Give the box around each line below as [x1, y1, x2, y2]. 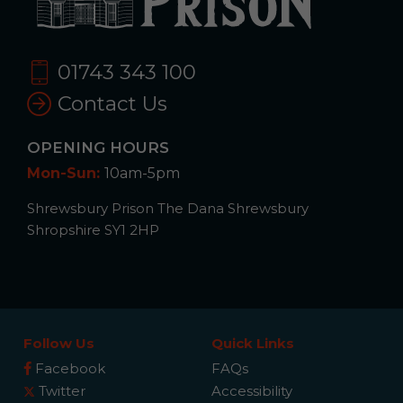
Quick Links [211, 335, 295, 353]
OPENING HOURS [27, 138, 169, 157]
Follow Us [23, 335, 95, 353]
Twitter [35, 381, 86, 399]
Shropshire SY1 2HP [27, 221, 159, 239]
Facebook [31, 359, 106, 377]
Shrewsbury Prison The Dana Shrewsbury [27, 200, 309, 218]
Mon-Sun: [27, 165, 104, 183]
